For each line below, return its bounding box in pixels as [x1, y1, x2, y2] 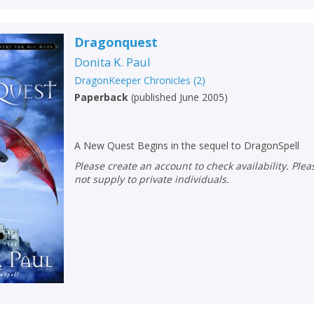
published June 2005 [134, 90, 225, 104]
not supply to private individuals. [74, 172, 230, 186]
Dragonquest [74, 34, 158, 51]
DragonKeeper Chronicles [74, 74, 191, 88]
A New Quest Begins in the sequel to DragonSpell [74, 139, 300, 153]
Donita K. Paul [74, 54, 151, 71]
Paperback [74, 90, 129, 104]
